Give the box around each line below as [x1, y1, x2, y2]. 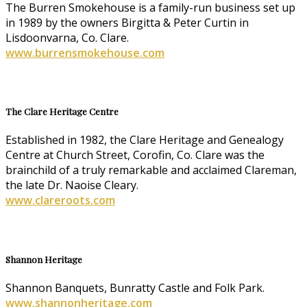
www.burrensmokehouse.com [5, 45, 164, 61]
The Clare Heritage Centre [5, 106, 119, 118]
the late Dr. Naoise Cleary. [5, 177, 138, 193]
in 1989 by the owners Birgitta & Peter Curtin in [5, 15, 249, 31]
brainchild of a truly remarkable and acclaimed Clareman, [5, 162, 297, 178]
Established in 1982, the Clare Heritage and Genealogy [5, 132, 284, 148]
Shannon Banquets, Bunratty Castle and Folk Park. [5, 280, 265, 295]
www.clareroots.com [5, 193, 115, 208]
